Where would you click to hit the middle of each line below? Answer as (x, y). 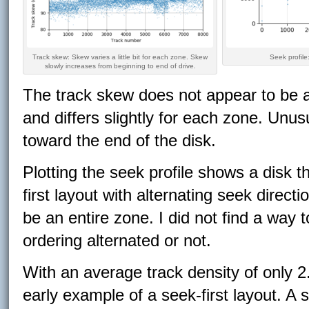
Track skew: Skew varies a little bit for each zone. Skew (120, 57)
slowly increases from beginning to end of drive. (120, 66)
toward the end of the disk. (120, 140)
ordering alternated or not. (117, 240)
